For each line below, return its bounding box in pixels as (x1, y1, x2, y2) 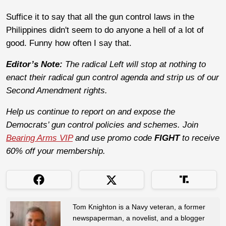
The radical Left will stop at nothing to (65, 59, 206, 69)
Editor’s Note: (6, 59, 65, 69)
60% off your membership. (6, 146, 105, 156)
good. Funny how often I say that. (6, 38, 132, 48)
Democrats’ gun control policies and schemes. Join (6, 120, 198, 130)
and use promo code (73, 133, 154, 143)
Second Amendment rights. (6, 85, 107, 95)
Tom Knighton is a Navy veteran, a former (73, 202, 205, 211)
